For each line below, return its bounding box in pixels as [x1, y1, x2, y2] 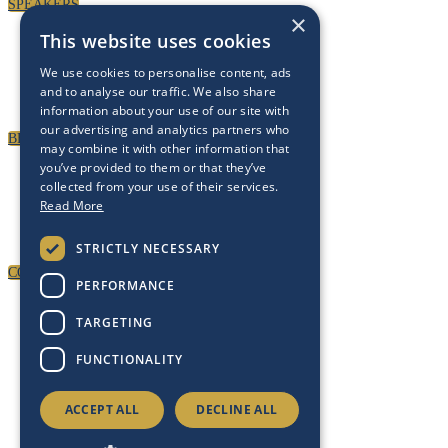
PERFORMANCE [76, 276, 175, 294]
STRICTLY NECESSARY [76, 239, 220, 257]
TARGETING [76, 313, 153, 331]
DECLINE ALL [196, 401, 278, 418]
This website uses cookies [40, 29, 271, 53]
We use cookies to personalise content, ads [40, 64, 292, 81]
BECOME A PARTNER [8, 131, 144, 146]
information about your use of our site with [40, 102, 289, 119]
